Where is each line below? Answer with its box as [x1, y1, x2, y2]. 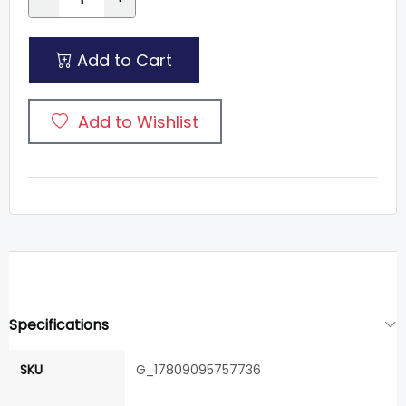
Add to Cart [72, 49, 172, 72]
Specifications [9, 314, 109, 336]
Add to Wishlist [78, 110, 198, 133]
